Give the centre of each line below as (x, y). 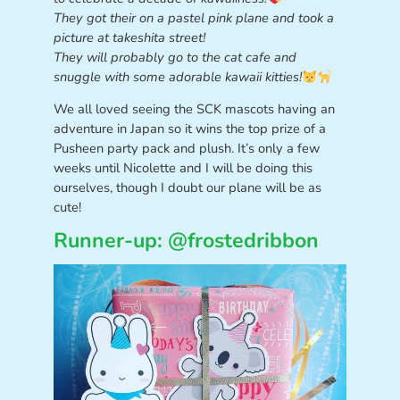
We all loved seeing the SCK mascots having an (194, 108)
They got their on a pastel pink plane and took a (193, 18)
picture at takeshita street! (129, 38)
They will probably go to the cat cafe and (175, 58)
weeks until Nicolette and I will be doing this (183, 167)
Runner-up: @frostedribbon (186, 241)
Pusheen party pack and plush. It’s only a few (186, 148)
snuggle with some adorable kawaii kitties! (177, 77)
